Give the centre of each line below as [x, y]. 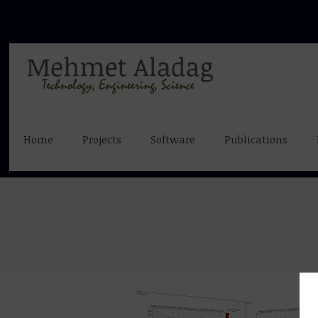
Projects [102, 139]
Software [173, 139]
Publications [256, 139]
